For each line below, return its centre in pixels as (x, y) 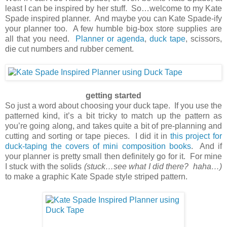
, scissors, (204, 39)
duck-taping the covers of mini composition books (98, 146)
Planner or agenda (110, 39)
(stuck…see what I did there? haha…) (153, 166)
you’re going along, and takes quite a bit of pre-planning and (113, 126)
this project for (196, 136)
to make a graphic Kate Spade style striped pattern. (96, 176)
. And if (206, 146)
